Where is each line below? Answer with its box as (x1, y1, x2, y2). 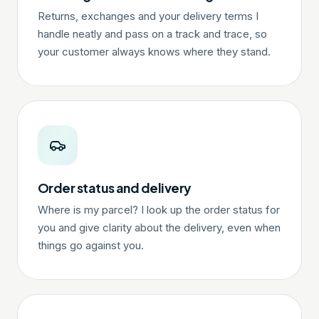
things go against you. (38, 239, 144, 252)
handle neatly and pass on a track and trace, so (38, 28, 267, 41)
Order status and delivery (38, 179, 192, 196)
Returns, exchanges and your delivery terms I (38, 10, 258, 23)
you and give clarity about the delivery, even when (38, 221, 281, 234)
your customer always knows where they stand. (38, 46, 271, 58)
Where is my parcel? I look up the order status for (38, 204, 280, 216)
